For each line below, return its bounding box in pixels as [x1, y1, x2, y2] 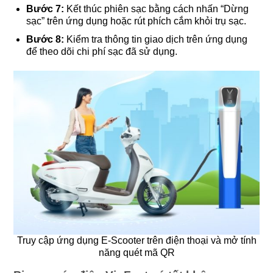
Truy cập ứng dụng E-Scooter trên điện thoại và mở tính [16, 235, 257, 246]
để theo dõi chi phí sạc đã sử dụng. [26, 46, 177, 57]
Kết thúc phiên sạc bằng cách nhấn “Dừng [63, 4, 249, 15]
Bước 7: [26, 4, 64, 15]
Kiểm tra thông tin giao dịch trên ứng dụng [66, 34, 247, 44]
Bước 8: [26, 34, 66, 44]
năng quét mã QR [98, 247, 175, 258]
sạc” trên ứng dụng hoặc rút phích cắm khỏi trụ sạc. [26, 16, 246, 27]
